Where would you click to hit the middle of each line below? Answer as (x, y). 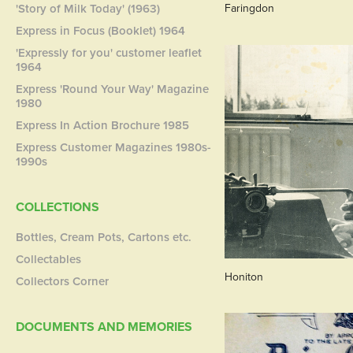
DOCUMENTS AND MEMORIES (104, 327)
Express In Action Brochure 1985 (103, 125)
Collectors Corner (63, 281)
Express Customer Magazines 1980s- (114, 147)
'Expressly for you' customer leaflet (109, 52)
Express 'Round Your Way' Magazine (113, 89)
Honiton (243, 276)
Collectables (49, 259)
